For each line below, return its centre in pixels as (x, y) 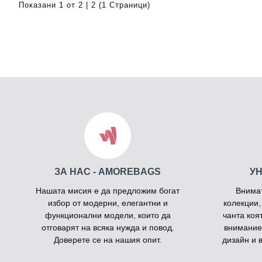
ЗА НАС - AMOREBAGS (108, 172)
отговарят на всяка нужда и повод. (108, 227)
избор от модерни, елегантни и (108, 203)
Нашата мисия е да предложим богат (108, 191)
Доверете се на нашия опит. (108, 240)
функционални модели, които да (108, 215)
